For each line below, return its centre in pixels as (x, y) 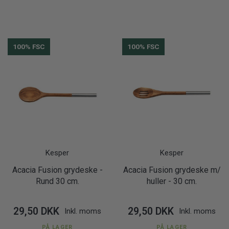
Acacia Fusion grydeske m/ (172, 170)
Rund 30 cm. (57, 181)
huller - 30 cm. (172, 181)
